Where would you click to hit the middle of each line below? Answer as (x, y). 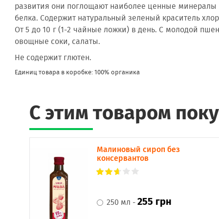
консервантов (123, 158)
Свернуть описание (90, 9)
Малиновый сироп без (139, 149)
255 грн (154, 201)
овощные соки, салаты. (57, 42)
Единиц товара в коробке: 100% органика (77, 73)
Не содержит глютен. (53, 58)
